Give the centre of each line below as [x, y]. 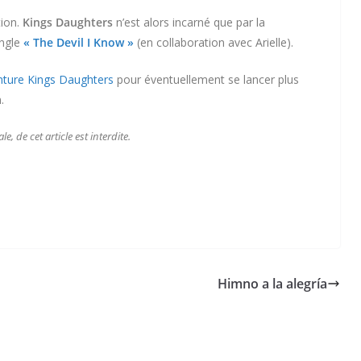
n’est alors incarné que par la [189, 22]
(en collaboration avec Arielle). [214, 42]
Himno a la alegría [272, 283]
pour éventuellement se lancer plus [206, 79]
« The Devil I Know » [79, 42]
